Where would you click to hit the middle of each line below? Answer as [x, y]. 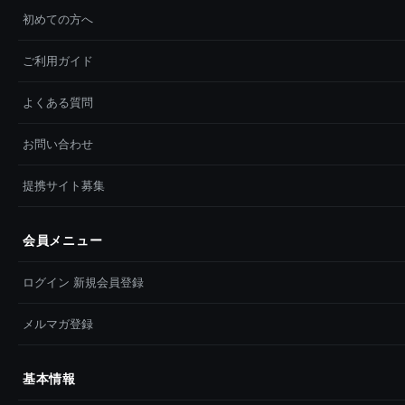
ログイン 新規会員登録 [83, 282]
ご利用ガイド [58, 61]
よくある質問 [58, 102]
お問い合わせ [58, 144]
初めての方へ [58, 19]
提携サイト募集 [64, 185]
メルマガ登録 [58, 324]
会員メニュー [63, 240]
